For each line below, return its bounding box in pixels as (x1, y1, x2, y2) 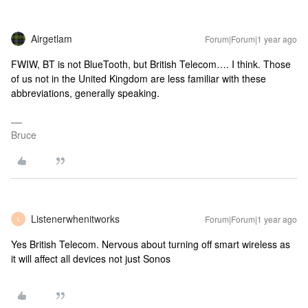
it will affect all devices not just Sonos (11, 252, 170, 265)
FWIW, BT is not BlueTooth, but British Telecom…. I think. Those (11, 57, 291, 71)
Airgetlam (31, 32, 72, 45)
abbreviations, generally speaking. (11, 86, 162, 100)
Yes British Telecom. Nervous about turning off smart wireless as (11, 237, 290, 251)
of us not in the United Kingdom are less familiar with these (11, 71, 266, 85)
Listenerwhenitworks (31, 212, 120, 225)
